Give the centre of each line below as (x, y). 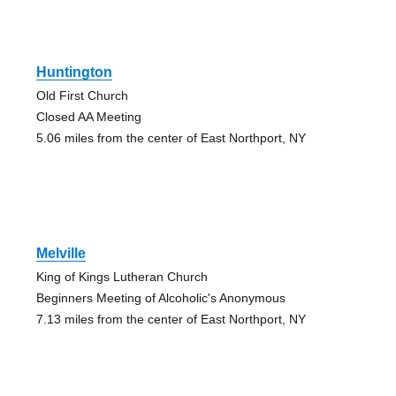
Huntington (74, 72)
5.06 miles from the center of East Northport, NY (171, 137)
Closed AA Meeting (88, 116)
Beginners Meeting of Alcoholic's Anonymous (160, 297)
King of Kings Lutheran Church (122, 276)
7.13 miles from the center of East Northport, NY (171, 319)
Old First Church (82, 95)
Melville (61, 253)
